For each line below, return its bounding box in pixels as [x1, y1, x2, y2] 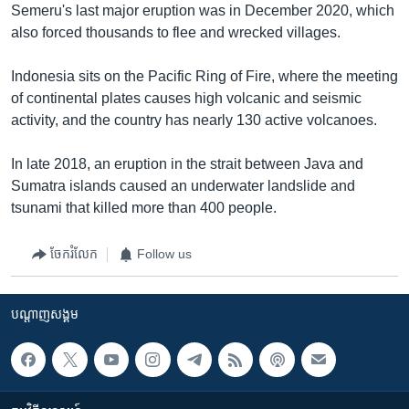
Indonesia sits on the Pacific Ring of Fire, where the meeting [11, 68, 398, 84]
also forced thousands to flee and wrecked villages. [11, 24, 341, 40]
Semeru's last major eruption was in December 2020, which [11, 2, 394, 18]
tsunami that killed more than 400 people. [11, 199, 277, 215]
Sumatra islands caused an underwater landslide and [11, 177, 355, 194]
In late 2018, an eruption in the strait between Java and [11, 155, 363, 172]
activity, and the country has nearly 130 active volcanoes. [11, 111, 377, 128]
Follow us [137, 246, 192, 261]
